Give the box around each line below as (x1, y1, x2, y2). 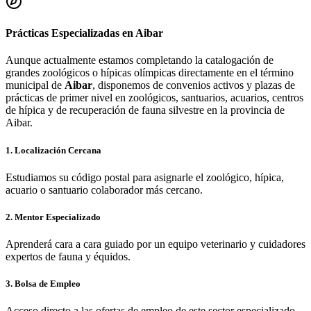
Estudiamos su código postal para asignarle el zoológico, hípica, (6, 171, 284, 183)
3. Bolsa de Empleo (6, 278, 81, 289)
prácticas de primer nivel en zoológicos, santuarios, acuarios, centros (6, 92, 303, 104)
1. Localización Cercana (6, 144, 101, 155)
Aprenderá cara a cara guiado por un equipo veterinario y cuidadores (6, 238, 305, 251)
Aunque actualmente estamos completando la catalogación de (6, 54, 274, 67)
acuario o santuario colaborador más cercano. (6, 183, 203, 196)
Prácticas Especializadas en (6, 27, 135, 40)
